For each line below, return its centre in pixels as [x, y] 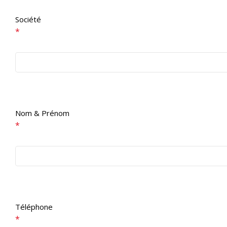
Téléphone [34, 207]
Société [28, 19]
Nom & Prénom [42, 113]
